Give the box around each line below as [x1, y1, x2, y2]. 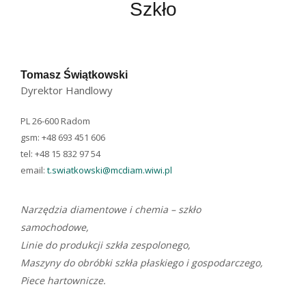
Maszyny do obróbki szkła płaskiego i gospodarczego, [20, 256, 263, 269]
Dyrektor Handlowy [20, 83, 113, 97]
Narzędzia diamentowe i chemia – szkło [20, 203, 201, 216]
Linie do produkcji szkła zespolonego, [20, 238, 191, 251]
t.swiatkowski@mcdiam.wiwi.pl [47, 164, 172, 176]
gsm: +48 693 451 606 [20, 131, 105, 143]
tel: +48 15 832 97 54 [20, 148, 100, 160]
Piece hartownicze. [20, 274, 106, 287]
